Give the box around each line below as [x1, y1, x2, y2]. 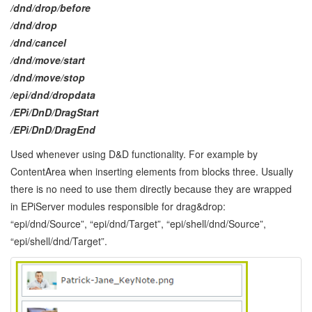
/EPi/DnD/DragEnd [10, 123, 95, 137]
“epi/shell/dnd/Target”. [10, 234, 107, 249]
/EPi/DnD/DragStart [10, 105, 99, 120]
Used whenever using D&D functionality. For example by [10, 147, 258, 162]
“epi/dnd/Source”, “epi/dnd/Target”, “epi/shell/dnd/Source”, [10, 217, 266, 231]
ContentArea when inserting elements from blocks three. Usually [10, 164, 293, 179]
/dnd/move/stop [10, 70, 85, 85]
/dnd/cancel [10, 36, 66, 50]
